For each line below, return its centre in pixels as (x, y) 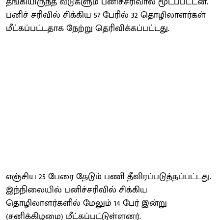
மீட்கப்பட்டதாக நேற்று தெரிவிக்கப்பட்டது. (88, 28)
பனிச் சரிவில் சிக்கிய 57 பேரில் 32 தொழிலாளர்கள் (106, 15)
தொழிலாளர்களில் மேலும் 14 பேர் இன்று (86, 203)
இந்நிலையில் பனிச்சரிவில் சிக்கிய (77, 190)
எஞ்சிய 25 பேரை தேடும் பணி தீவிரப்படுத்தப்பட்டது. (109, 177)
